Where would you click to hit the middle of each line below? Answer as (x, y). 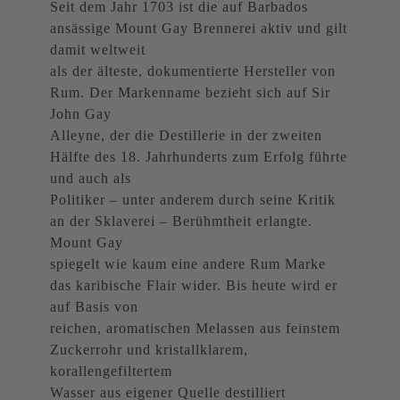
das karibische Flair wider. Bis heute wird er (194, 286)
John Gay (81, 114)
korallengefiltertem (111, 371)
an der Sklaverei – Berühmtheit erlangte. (181, 221)
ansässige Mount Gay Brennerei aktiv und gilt (199, 29)
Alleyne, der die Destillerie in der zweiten (186, 136)
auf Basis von (94, 307)
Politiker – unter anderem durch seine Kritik (193, 200)
